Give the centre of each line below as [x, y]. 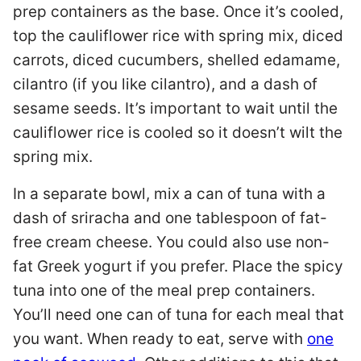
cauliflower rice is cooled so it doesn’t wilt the [178, 133]
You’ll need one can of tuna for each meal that [178, 315]
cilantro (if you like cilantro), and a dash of [165, 84]
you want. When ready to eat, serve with [160, 339]
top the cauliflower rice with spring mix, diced [178, 36]
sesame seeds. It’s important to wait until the [175, 108]
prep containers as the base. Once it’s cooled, [178, 12]
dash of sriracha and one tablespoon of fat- [170, 218]
